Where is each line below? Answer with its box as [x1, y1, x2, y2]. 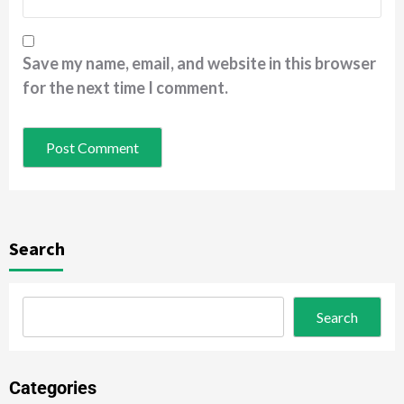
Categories [9, 377, 96, 399]
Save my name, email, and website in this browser [23, 53, 376, 74]
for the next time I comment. [23, 78, 228, 98]
